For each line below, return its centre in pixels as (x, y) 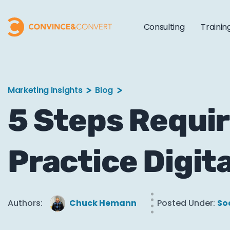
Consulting (164, 27)
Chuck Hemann (103, 203)
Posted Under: (186, 203)
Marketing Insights (45, 90)
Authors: (25, 203)
